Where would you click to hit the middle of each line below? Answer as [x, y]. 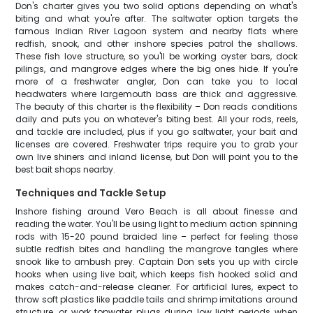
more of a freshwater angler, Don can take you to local [156, 81]
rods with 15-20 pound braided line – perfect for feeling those [156, 236]
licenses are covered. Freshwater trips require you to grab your [156, 144]
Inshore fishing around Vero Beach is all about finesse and [156, 211]
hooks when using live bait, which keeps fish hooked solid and [156, 274]
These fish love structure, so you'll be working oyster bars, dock [156, 56]
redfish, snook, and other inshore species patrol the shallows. [156, 44]
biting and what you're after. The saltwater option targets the [156, 19]
